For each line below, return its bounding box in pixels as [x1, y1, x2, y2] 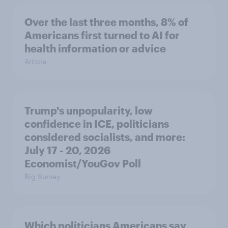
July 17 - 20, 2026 [24, 144, 110, 156]
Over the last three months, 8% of [24, 15, 188, 28]
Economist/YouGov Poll [24, 157, 141, 169]
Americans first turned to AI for [24, 28, 180, 41]
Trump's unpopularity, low [24, 104, 153, 117]
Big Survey [24, 172, 60, 181]
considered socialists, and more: [24, 130, 185, 143]
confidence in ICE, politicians [24, 117, 169, 130]
